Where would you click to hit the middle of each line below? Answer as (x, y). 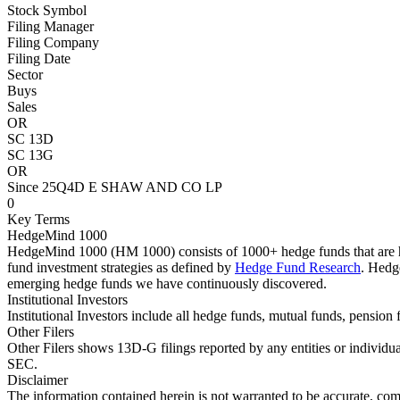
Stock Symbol (47, 10)
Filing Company (53, 42)
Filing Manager (50, 26)
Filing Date (39, 58)
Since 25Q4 (41, 187)
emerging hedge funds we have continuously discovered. (167, 283)
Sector (25, 75)
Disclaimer (37, 380)
